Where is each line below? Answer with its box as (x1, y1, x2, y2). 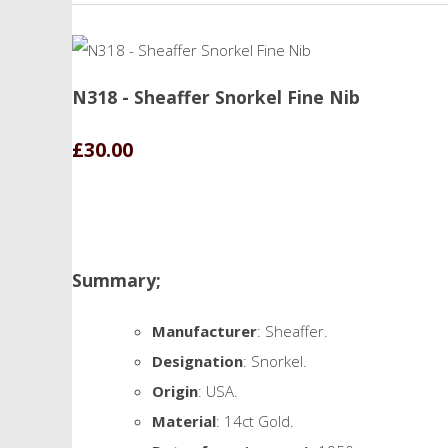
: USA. (198, 380, 238, 401)
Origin (152, 380, 198, 401)
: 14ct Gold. (216, 410, 294, 431)
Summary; (72, 268, 161, 292)
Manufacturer (152, 320, 257, 341)
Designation (152, 350, 243, 371)
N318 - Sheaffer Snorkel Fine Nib (72, 84, 360, 109)
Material (152, 410, 216, 431)
